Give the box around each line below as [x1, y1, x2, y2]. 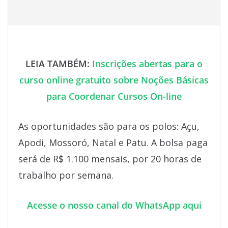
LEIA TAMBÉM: [25, 58, 92, 70]
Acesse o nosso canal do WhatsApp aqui [26, 199, 202, 212]
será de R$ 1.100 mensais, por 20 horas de [18, 153, 202, 165]
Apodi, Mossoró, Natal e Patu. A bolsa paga [18, 136, 208, 149]
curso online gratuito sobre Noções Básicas [19, 74, 209, 87]
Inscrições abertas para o [92, 58, 203, 70]
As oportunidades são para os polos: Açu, [18, 120, 199, 133]
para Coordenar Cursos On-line [46, 90, 182, 103]
